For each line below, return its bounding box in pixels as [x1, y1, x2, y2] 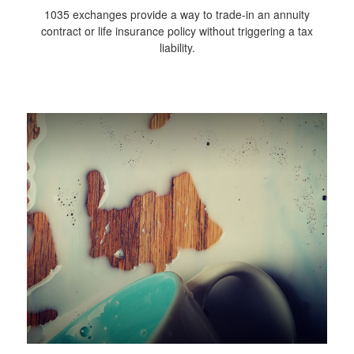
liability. [159, 40, 195, 56]
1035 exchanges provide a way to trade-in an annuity [44, 6, 310, 23]
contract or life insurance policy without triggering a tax [41, 23, 313, 40]
